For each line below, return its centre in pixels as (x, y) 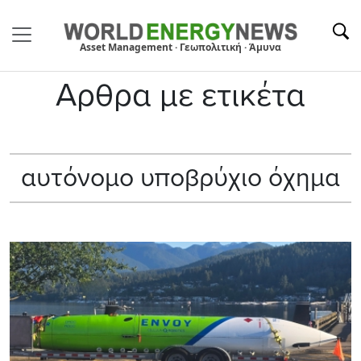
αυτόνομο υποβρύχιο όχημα (180, 178)
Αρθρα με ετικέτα (180, 95)
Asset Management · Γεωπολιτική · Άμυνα (180, 47)
